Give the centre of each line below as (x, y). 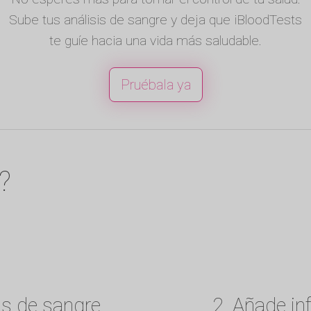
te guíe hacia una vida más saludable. (155, 40)
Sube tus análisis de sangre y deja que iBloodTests (155, 19)
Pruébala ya (155, 84)
